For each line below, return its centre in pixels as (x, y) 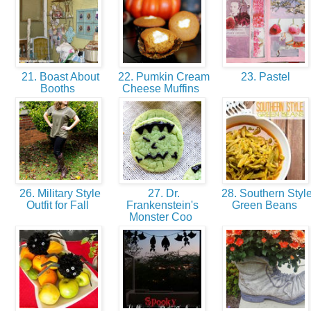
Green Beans (266, 205)
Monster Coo (162, 217)
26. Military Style (59, 194)
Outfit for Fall (59, 205)
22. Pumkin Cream (162, 77)
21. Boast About (59, 77)
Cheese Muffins (162, 89)
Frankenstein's (162, 205)
